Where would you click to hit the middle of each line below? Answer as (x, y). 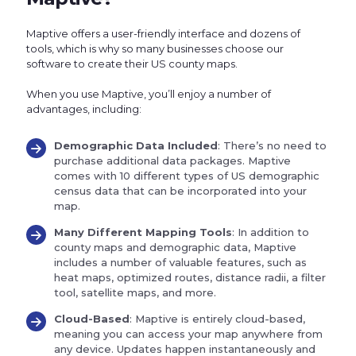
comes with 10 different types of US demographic (187, 176)
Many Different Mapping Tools (143, 232)
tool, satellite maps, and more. (135, 293)
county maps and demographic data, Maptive (175, 248)
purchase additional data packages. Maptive (172, 161)
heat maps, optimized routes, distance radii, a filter (190, 278)
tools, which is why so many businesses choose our (155, 49)
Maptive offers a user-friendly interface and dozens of (163, 34)
